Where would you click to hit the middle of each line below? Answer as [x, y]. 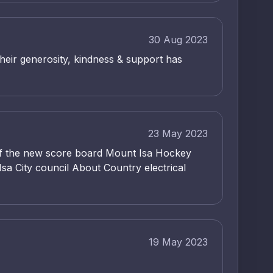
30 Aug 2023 [178, 40]
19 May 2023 [178, 242]
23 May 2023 [178, 134]
